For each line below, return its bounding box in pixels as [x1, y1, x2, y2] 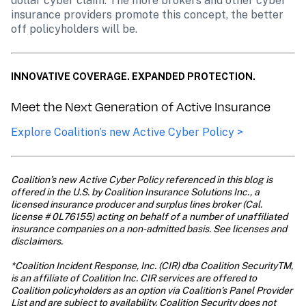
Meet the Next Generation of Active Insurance [11, 98, 270, 115]
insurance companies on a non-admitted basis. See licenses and [11, 223, 287, 234]
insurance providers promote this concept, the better [11, 8, 283, 21]
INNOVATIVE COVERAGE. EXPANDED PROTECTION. [11, 71, 255, 82]
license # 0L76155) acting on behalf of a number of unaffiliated [11, 211, 288, 222]
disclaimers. [11, 236, 65, 247]
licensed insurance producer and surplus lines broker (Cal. [11, 199, 262, 210]
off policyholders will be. [11, 23, 137, 36]
